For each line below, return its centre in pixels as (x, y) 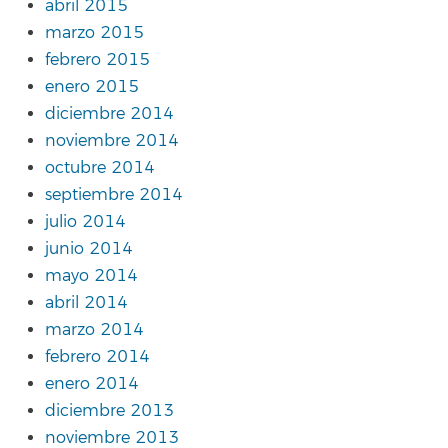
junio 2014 (89, 249)
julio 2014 (85, 222)
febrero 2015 (97, 60)
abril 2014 (86, 303)
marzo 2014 (94, 330)
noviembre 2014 (112, 141)
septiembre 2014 (114, 195)
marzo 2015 (94, 33)
